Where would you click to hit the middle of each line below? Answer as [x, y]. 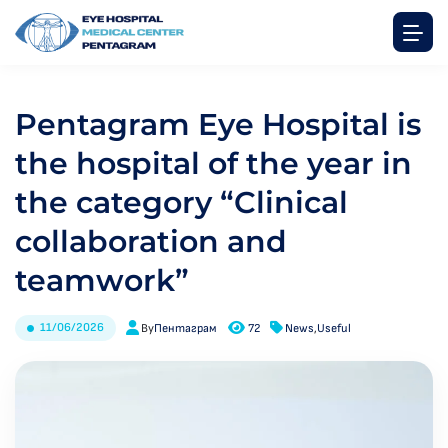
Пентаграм [185, 328]
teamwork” [102, 280]
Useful [333, 328]
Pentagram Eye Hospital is [218, 124]
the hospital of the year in [213, 163]
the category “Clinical [181, 202]
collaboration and [151, 241]
